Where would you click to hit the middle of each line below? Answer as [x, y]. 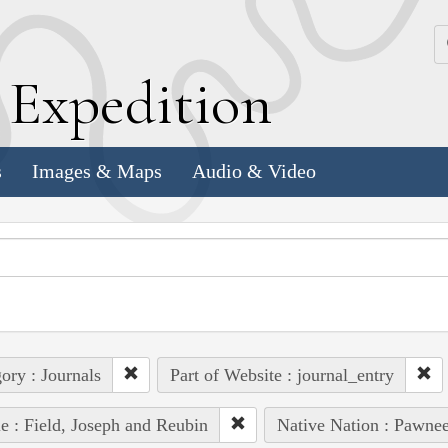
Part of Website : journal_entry [281, 374]
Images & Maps [97, 171]
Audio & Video [254, 171]
